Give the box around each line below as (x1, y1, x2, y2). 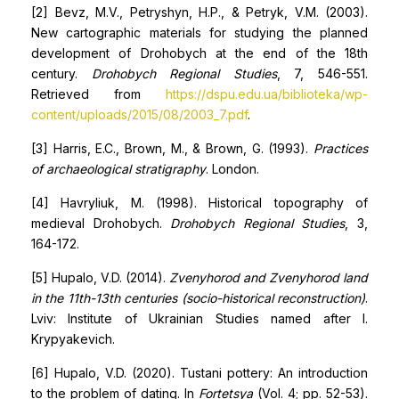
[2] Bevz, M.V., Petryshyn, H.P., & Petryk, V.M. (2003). (31, 4, 368, 20)
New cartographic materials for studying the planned (31, 25, 368, 40)
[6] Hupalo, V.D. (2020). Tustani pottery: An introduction (31, 365, 368, 380)
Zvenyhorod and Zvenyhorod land (169, 270, 368, 285)
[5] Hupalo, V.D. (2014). (31, 270, 169, 285)
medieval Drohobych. (31, 216, 171, 231)
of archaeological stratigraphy (31, 161, 206, 176)
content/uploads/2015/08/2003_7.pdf (31, 107, 248, 122)
